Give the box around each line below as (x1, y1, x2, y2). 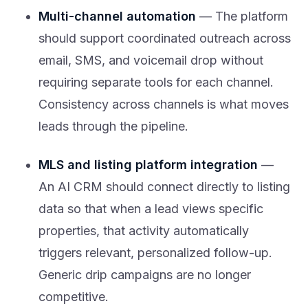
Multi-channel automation (38, 9, 196, 24)
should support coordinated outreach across (38, 31, 291, 46)
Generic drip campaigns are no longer (38, 267, 251, 283)
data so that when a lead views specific (38, 201, 263, 217)
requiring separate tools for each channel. (38, 75, 274, 90)
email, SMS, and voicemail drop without (38, 53, 263, 68)
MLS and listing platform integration (38, 157, 258, 173)
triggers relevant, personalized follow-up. (38, 245, 272, 261)
